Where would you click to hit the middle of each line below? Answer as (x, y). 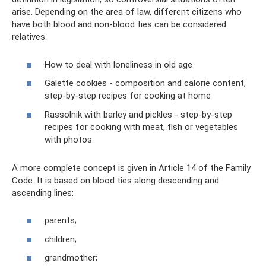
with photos (68, 139)
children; (61, 239)
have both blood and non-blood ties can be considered (119, 24)
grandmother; (71, 258)
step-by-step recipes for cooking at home (128, 96)
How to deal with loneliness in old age (118, 64)
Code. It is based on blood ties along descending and (115, 180)
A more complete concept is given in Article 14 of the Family (131, 168)
